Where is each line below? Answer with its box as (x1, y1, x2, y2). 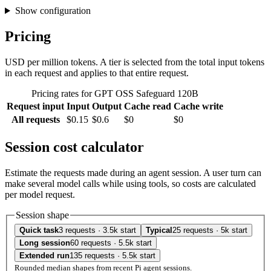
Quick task (19, 226, 59, 235)
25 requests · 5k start (172, 226, 247, 235)
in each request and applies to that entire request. (5, 67, 189, 78)
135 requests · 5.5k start (70, 251, 155, 261)
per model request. (5, 189, 75, 200)
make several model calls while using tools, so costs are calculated (5, 178, 256, 189)
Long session (19, 238, 70, 248)
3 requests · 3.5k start (59, 226, 136, 235)
